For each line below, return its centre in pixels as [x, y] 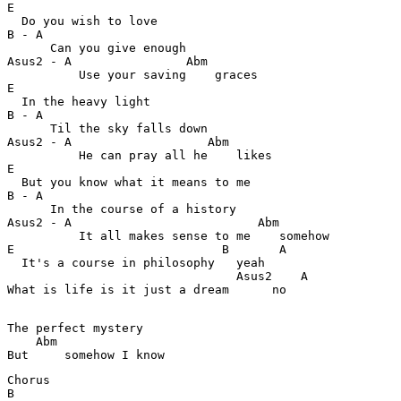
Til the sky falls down [107, 128]
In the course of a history [122, 209]
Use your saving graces [132, 75]
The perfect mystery [75, 328]
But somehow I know [86, 355]
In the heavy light [79, 102]
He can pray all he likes [140, 155]
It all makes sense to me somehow [168, 236]
